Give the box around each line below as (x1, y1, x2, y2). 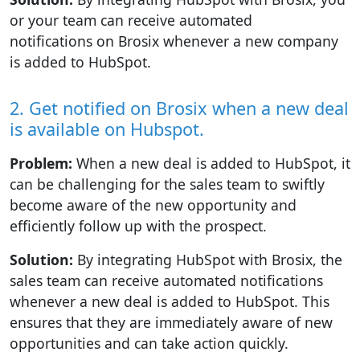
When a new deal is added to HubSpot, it (76, 153, 350, 173)
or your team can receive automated (10, 10, 252, 30)
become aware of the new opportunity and (10, 194, 297, 215)
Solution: (10, 249, 73, 269)
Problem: (10, 153, 76, 173)
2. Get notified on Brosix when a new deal (10, 96, 349, 120)
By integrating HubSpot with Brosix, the (77, 249, 342, 269)
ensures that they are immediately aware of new (10, 312, 333, 332)
